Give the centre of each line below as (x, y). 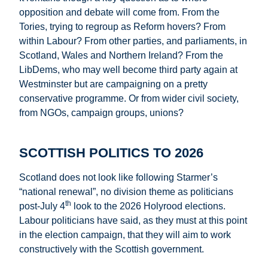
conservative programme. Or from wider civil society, (129, 99)
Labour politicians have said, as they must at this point (133, 221)
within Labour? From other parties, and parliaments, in (133, 41)
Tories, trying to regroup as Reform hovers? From (122, 27)
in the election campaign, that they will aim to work (125, 235)
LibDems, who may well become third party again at (128, 70)
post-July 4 (42, 206)
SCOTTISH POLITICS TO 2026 (111, 153)
